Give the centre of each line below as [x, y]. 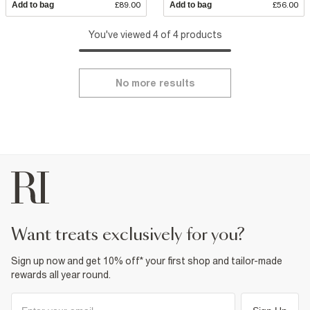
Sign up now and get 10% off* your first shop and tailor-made [147, 261]
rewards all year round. [61, 274]
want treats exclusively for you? [136, 235]
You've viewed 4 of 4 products [155, 34]
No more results [155, 83]
